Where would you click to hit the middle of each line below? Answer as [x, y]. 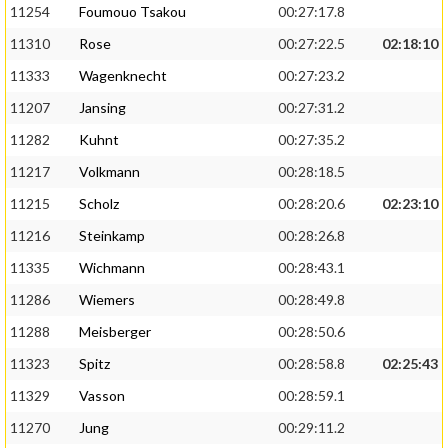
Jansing [102, 108]
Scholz [99, 204]
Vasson [102, 396]
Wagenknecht [123, 76]
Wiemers [107, 300]
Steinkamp [112, 236]
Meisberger [115, 332]
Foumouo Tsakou [132, 12]
